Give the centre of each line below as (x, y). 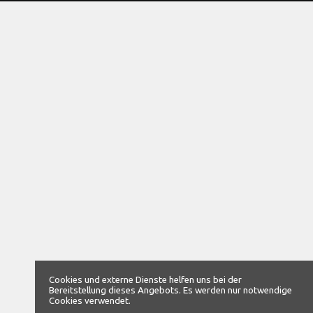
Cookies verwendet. (90, 301)
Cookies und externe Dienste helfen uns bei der (145, 280)
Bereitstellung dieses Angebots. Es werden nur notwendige (170, 290)
